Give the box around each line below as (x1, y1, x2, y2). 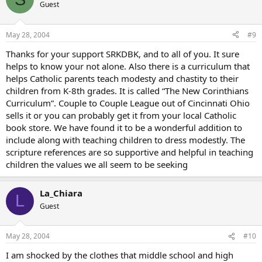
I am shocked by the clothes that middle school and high (6, 249, 233, 261)
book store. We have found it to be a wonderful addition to (6, 121, 242, 133)
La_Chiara (40, 187, 82, 199)
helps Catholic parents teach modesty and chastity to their (6, 72, 239, 84)
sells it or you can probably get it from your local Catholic (6, 109, 236, 121)
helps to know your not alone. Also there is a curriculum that (6, 60, 250, 72)
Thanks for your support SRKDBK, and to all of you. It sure (6, 47, 239, 60)
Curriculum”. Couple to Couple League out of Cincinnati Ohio (6, 96, 250, 109)
